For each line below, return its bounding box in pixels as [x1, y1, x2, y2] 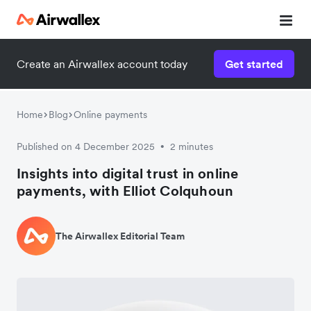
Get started [225, 57, 283, 71]
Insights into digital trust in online [17, 165, 239, 183]
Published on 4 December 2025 [17, 140, 155, 153]
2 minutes [170, 140, 213, 153]
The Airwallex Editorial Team [56, 229, 185, 242]
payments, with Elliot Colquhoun [17, 182, 234, 200]
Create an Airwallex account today [17, 57, 187, 71]
